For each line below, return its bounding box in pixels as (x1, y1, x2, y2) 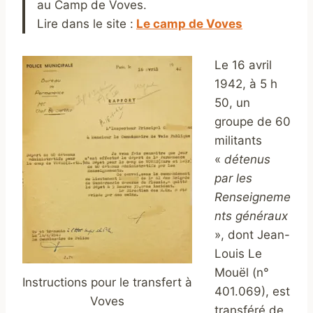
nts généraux (214, 209, 288, 224)
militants (214, 133, 262, 148)
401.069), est (214, 284, 290, 299)
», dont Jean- (214, 228, 290, 242)
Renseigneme (214, 190, 291, 205)
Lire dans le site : (37, 17, 133, 31)
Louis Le (214, 247, 262, 261)
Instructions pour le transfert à (22, 275, 192, 290)
